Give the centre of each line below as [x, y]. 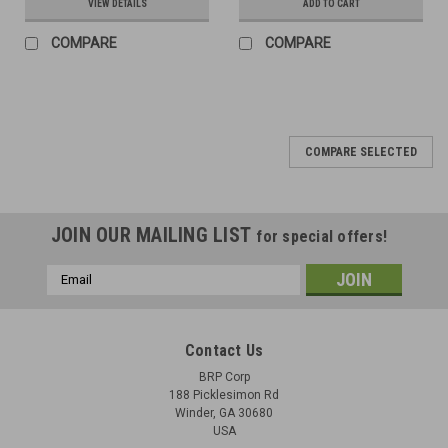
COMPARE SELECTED [361, 151]
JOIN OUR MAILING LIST [153, 234]
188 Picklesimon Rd [224, 394]
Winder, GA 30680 [224, 412]
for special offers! [322, 236]
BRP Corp [224, 376]
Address [73, 294]
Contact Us [224, 350]
